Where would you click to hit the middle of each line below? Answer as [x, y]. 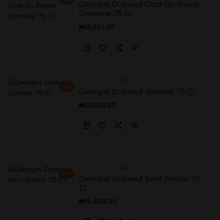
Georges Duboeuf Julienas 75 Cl [137, 91]
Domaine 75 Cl [106, 14]
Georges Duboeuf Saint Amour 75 [140, 178]
